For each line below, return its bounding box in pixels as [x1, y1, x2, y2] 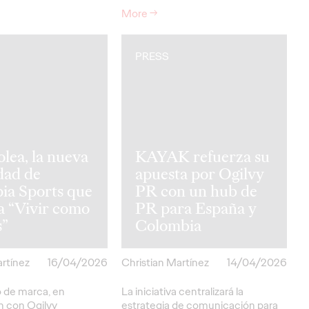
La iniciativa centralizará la [121, 283, 243, 299]
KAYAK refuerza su [135, 146, 270, 167]
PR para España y [135, 197, 257, 219]
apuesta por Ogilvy [135, 163, 264, 184]
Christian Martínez [121, 255, 209, 270]
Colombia [135, 215, 201, 236]
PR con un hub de [135, 180, 257, 201]
